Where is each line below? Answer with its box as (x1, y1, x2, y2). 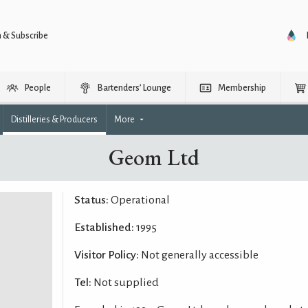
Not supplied (91, 276, 159, 289)
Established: (74, 221, 134, 234)
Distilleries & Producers (11, 115, 98, 124)
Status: (74, 194, 109, 206)
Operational (108, 194, 170, 206)
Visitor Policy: (74, 249, 139, 261)
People (25, 83, 51, 93)
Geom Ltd (109, 143, 199, 172)
